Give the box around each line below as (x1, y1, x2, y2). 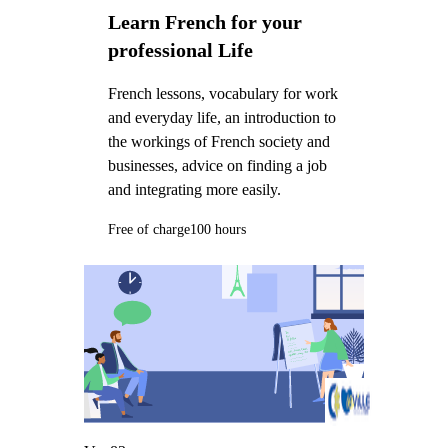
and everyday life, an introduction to (107, 109, 336, 127)
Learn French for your (107, 10, 302, 33)
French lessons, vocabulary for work (107, 85, 338, 103)
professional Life (107, 38, 253, 61)
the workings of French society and (107, 133, 330, 151)
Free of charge (107, 221, 190, 237)
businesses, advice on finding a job (107, 157, 327, 175)
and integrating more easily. (107, 181, 281, 199)
